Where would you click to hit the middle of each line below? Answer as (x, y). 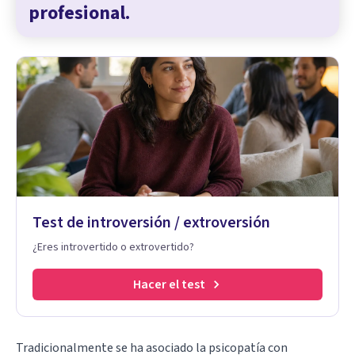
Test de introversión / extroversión (151, 222)
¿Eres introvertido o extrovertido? (113, 247)
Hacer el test (169, 284)
